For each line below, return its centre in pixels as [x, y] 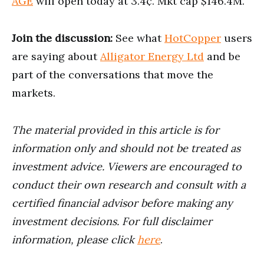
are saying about [56, 56]
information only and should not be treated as [126, 148]
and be [222, 56]
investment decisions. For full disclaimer [112, 221]
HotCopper [193, 38]
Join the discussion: [62, 38]
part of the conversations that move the [113, 74]
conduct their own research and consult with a [129, 184]
